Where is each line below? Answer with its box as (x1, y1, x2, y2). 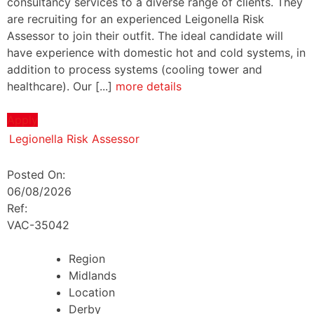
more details (116, 78, 182, 93)
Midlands (69, 268, 116, 282)
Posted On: (7, 167, 69, 182)
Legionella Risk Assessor (9, 131, 139, 146)
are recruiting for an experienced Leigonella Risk (7, 11, 264, 26)
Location (69, 285, 115, 299)
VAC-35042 (7, 217, 69, 232)
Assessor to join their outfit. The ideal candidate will (7, 28, 283, 43)
